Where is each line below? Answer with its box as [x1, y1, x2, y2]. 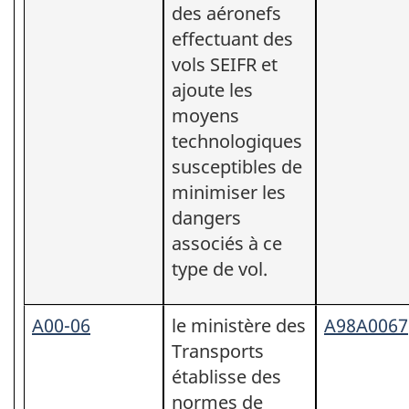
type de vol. [172, 256, 267, 281]
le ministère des [172, 312, 306, 338]
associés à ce [172, 230, 282, 256]
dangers [172, 204, 241, 230]
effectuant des [172, 26, 293, 51]
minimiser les [172, 179, 286, 204]
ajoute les [172, 77, 253, 102]
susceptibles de [172, 153, 302, 179]
